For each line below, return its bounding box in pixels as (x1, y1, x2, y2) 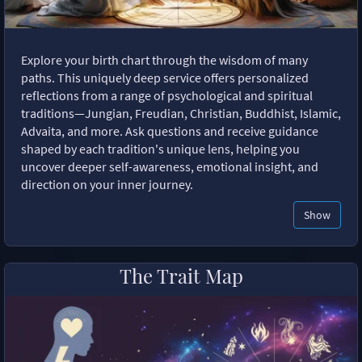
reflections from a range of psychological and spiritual (21, 86, 313, 103)
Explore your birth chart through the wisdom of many (21, 51, 308, 68)
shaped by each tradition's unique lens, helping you (21, 140, 300, 157)
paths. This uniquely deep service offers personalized (21, 69, 309, 86)
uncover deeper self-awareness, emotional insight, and (21, 158, 318, 175)
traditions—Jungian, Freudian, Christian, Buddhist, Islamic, (21, 104, 341, 121)
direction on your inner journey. (21, 175, 193, 192)
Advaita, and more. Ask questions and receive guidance (21, 122, 318, 139)
